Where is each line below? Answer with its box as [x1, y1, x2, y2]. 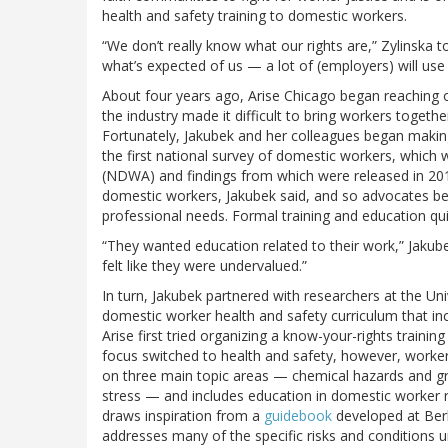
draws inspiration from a [102, 406, 264, 426]
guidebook [264, 406, 332, 426]
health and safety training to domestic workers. [102, 6, 407, 26]
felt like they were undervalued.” [102, 256, 307, 276]
